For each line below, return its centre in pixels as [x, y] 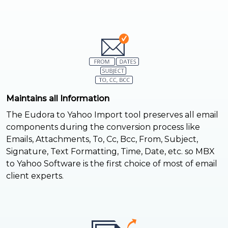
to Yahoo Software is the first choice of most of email [112, 163]
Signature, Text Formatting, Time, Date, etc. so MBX [110, 151]
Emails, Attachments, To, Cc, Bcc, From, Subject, [102, 139]
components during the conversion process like [103, 127]
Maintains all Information [58, 98]
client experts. [35, 176]
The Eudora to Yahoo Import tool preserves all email [112, 115]
